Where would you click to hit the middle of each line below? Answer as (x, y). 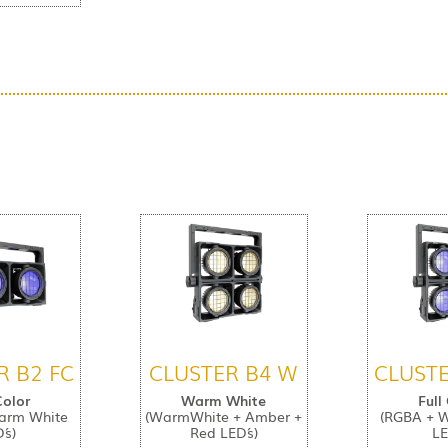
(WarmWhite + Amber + (224, 415)
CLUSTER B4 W (224, 371)
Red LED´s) (223, 431)
